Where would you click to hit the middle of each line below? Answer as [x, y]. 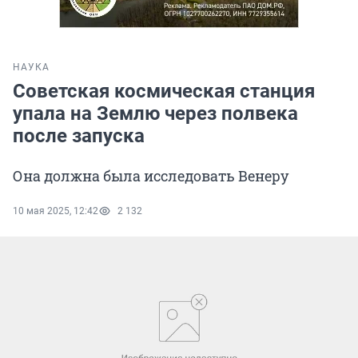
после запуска [79, 136]
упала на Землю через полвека [155, 114]
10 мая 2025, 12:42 [56, 211]
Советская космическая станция [164, 91]
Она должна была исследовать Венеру [151, 176]
